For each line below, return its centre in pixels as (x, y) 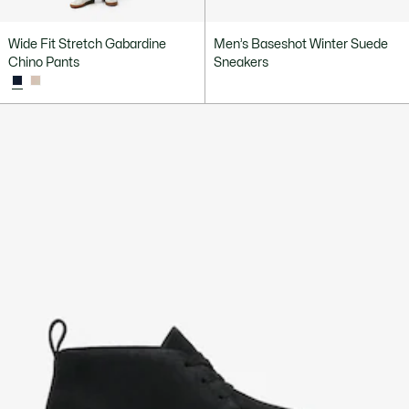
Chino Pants (44, 63)
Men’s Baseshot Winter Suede (300, 45)
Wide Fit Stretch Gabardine (87, 45)
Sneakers (241, 63)
